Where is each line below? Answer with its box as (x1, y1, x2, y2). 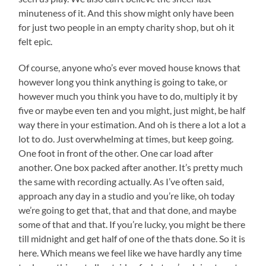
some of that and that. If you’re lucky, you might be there (18, 218, 246, 230)
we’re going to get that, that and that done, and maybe (18, 204, 237, 216)
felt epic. (18, 35, 53, 47)
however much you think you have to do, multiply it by (18, 90, 238, 102)
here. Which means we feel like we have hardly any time (18, 246, 242, 258)
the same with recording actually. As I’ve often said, (18, 175, 224, 187)
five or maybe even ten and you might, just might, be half (18, 104, 246, 116)
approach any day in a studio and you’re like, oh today (18, 189, 235, 201)
